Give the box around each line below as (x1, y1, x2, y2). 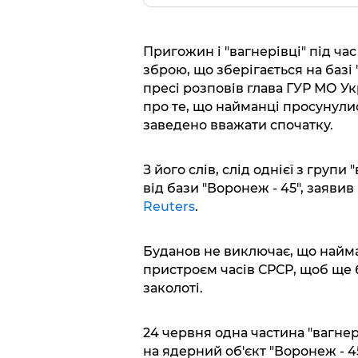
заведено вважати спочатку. (142, 117, 333, 133)
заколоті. (142, 280, 203, 296)
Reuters (142, 198, 195, 214)
